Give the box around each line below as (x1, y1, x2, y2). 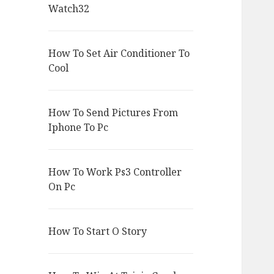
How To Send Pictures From (48, 106, 179, 120)
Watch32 (48, 2, 90, 16)
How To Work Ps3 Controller (48, 165, 182, 179)
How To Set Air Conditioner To (48, 46, 190, 61)
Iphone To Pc (48, 120, 109, 135)
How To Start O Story (48, 224, 147, 239)
